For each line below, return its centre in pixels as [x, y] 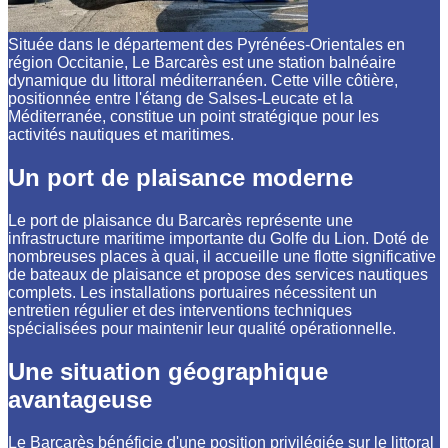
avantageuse [80, 399]
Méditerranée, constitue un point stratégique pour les [193, 117]
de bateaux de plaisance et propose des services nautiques [218, 274]
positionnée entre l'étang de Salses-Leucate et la [180, 99]
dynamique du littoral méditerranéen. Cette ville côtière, [203, 81]
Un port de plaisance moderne [180, 177]
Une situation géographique [168, 371]
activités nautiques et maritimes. [121, 135]
